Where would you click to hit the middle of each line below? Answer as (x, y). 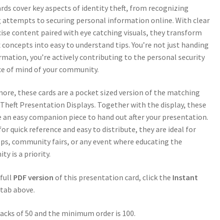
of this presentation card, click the (113, 177)
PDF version (33, 177)
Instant (185, 177)
